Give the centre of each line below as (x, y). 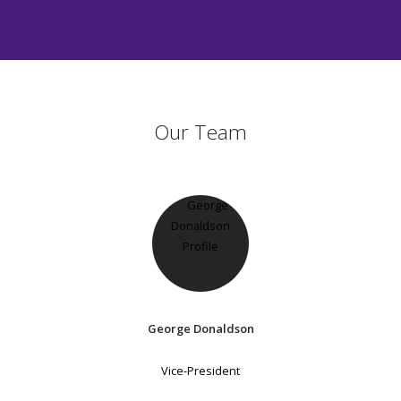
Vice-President (200, 370)
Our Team (200, 132)
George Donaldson (200, 329)
